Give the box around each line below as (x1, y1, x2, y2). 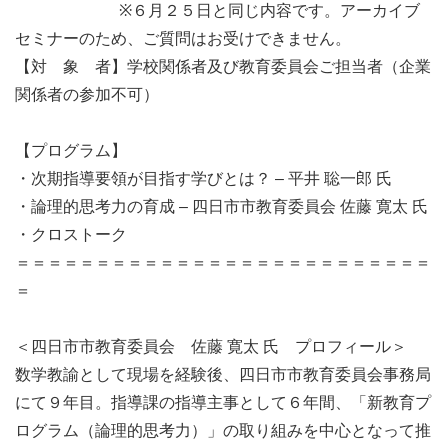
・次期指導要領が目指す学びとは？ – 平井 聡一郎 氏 (15, 170, 392, 188)
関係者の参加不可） (15, 86, 159, 104)
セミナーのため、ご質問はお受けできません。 (15, 30, 351, 48)
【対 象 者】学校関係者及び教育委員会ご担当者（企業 (15, 58, 431, 76)
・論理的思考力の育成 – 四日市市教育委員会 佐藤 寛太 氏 (15, 198, 428, 216)
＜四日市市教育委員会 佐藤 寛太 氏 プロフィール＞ (15, 338, 407, 356)
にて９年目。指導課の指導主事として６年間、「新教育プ (15, 394, 431, 412)
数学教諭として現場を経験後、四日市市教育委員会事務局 (15, 366, 431, 384)
